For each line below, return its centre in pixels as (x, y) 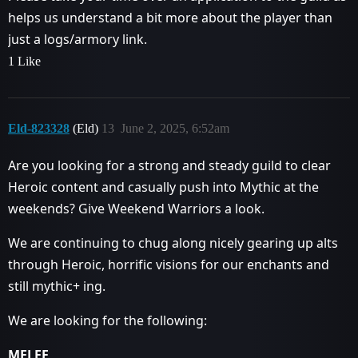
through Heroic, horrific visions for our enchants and (169, 265)
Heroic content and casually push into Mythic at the (163, 187)
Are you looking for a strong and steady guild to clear (169, 165)
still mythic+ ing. (57, 286)
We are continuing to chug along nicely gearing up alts (173, 243)
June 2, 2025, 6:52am (175, 128)
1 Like (24, 61)
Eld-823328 (39, 128)
